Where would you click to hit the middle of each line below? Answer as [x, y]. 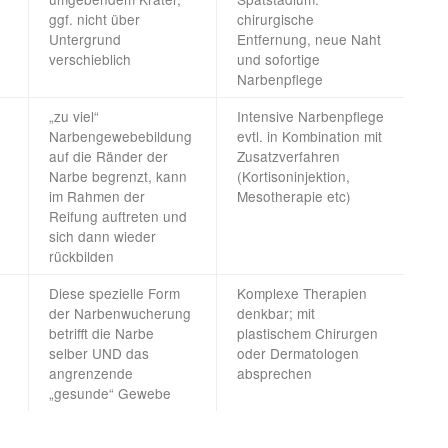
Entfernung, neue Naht [309, 39]
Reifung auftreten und [118, 216]
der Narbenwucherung [120, 313]
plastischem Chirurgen [307, 333]
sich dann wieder [102, 236]
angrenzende [91, 373]
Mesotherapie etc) [294, 196]
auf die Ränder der [108, 156]
